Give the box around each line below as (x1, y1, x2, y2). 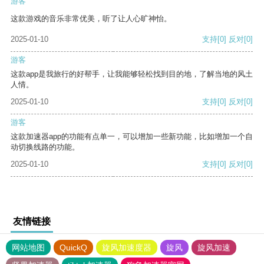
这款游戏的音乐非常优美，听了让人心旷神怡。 (11, 14, 171, 24)
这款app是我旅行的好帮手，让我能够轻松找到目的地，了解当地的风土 (11, 70, 253, 79)
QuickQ (60, 243, 87, 253)
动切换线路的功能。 (11, 143, 80, 152)
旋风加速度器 (102, 243, 151, 253)
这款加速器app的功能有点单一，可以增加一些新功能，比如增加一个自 (11, 132, 253, 141)
